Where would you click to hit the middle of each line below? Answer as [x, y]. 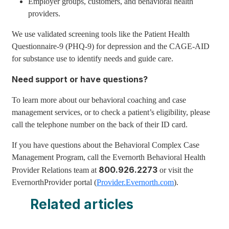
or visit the [176, 170]
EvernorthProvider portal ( [54, 182]
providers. [44, 14]
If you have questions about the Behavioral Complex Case [106, 145]
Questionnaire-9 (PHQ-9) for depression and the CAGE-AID [111, 46]
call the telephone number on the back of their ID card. [100, 124]
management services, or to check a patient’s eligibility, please [111, 112]
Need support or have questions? [80, 79]
